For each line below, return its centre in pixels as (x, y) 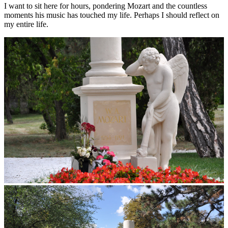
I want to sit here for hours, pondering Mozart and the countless (106, 6)
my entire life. (26, 24)
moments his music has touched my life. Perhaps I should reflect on (112, 15)
